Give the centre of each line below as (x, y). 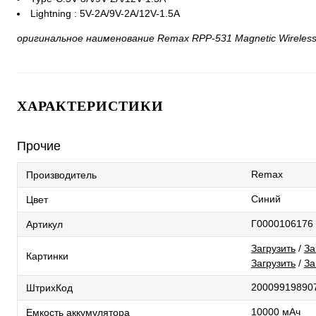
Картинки (47, 256)
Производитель (61, 175)
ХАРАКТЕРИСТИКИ (90, 106)
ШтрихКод (49, 287)
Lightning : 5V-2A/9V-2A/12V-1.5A (105, 13)
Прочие (39, 146)
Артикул (44, 224)
